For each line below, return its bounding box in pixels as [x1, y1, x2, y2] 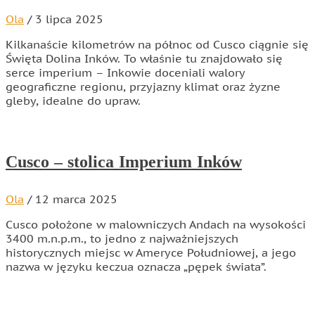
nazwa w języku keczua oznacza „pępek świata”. [6, 259, 266, 274]
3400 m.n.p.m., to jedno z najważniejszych [6, 231, 238, 245]
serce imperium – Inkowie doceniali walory [6, 65, 245, 80]
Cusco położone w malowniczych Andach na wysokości [6, 217, 306, 231]
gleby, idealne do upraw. [6, 94, 141, 108]
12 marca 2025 [35, 191, 117, 206]
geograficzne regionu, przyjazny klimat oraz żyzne [6, 79, 281, 94]
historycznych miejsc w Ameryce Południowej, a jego [6, 245, 296, 259]
